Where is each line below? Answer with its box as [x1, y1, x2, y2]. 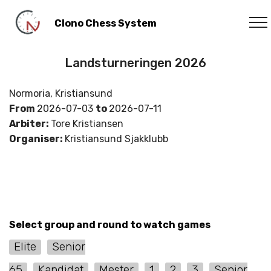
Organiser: [9, 133, 65, 145]
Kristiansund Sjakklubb [65, 133, 168, 145]
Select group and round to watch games [9, 219, 211, 230]
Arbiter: [9, 118, 51, 129]
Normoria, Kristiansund [9, 88, 113, 99]
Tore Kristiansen [51, 118, 123, 129]
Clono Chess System [54, 17, 157, 29]
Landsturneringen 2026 [65, 56, 206, 70]
